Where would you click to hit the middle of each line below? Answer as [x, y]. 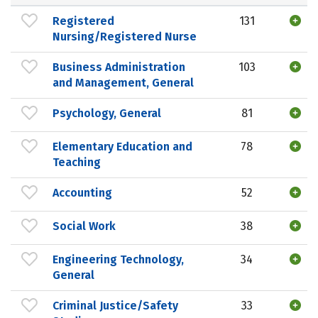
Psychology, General [107, 113]
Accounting [82, 192]
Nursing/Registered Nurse [125, 36]
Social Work [84, 226]
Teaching [77, 162]
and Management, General [123, 82]
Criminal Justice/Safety [115, 305]
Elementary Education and [122, 146]
